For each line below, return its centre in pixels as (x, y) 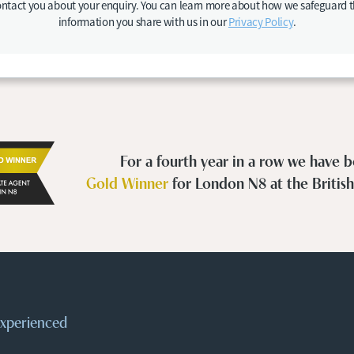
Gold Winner (127, 182)
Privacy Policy (260, 22)
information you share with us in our (143, 22)
